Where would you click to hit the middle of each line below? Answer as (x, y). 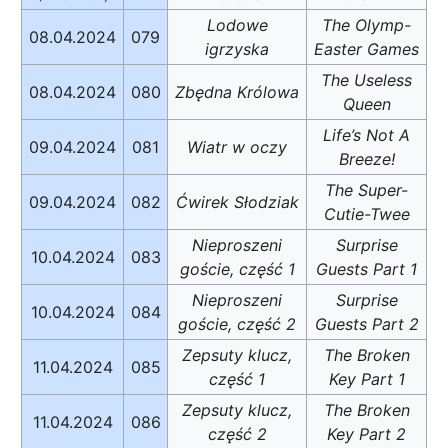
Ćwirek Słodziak (237, 201)
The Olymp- (366, 24)
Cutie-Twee (366, 213)
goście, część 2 (237, 323)
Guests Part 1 (366, 268)
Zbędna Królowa (237, 91)
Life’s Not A (366, 134)
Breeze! (366, 158)
